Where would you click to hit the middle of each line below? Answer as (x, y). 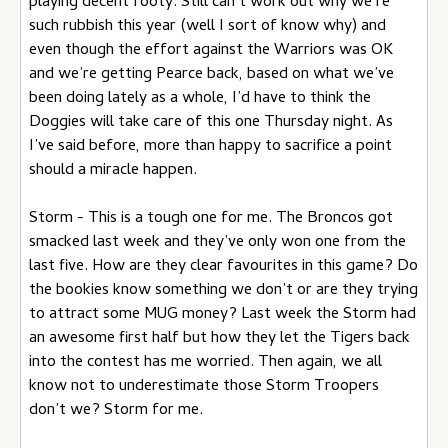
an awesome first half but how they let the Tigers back (219, 339)
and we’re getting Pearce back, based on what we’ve (211, 75)
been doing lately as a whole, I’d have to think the (200, 99)
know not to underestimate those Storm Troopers (204, 387)
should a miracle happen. (113, 171)
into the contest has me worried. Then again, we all (205, 363)
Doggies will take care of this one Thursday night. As (211, 123)
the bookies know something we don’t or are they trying (223, 291)
